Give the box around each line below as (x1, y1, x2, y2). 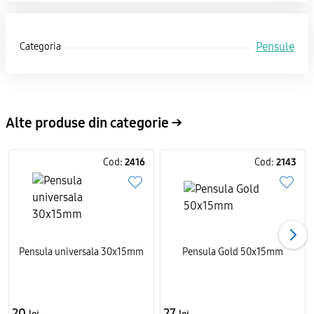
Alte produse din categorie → (6, 114, 182, 131)
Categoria (20, 41, 61, 53)
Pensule (256, 40, 294, 53)
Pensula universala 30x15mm (19, 246, 144, 258)
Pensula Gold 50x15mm (182, 246, 283, 258)
